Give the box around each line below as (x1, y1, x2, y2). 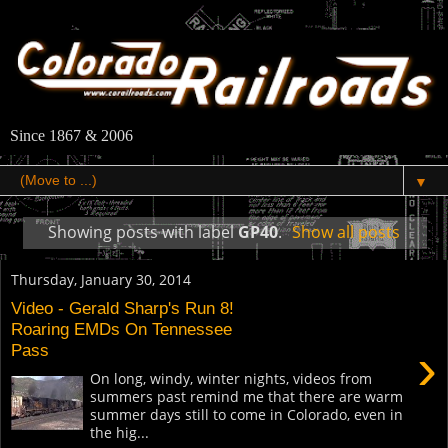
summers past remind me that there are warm (90, 387, 404, 407)
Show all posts (292, 221, 401, 244)
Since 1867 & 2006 (10, 127, 133, 145)
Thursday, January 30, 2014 (11, 269, 191, 289)
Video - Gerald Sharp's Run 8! (11, 298, 234, 319)
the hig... (90, 423, 150, 443)
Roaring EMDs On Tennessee (11, 319, 232, 340)
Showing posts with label (47, 221, 238, 244)
